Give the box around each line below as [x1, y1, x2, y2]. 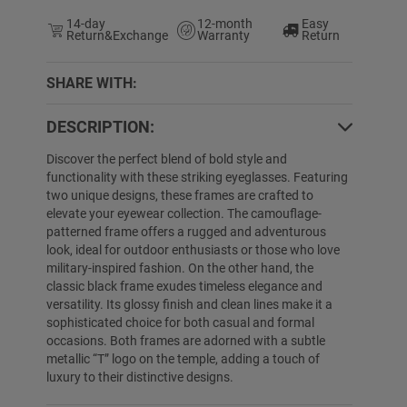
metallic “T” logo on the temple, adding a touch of [46, 351, 321, 366]
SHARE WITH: [46, 74, 138, 92]
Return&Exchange [66, 28, 169, 44]
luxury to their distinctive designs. [46, 369, 234, 384]
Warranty [197, 28, 251, 44]
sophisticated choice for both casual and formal [46, 314, 315, 330]
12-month [197, 16, 253, 32]
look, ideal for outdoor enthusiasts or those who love [46, 242, 341, 257]
